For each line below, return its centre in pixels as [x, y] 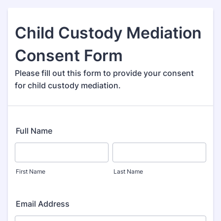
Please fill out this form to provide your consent [104, 73]
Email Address [43, 204]
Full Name [34, 131]
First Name [31, 171]
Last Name [128, 171]
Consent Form [69, 55]
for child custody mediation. [68, 85]
